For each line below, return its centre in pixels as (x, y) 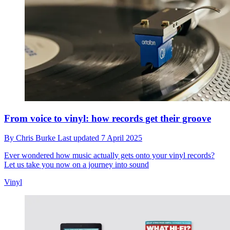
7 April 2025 (122, 138)
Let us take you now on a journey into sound (76, 165)
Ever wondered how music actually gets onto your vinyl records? (109, 156)
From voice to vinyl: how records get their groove (108, 118)
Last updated (79, 138)
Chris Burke (37, 138)
